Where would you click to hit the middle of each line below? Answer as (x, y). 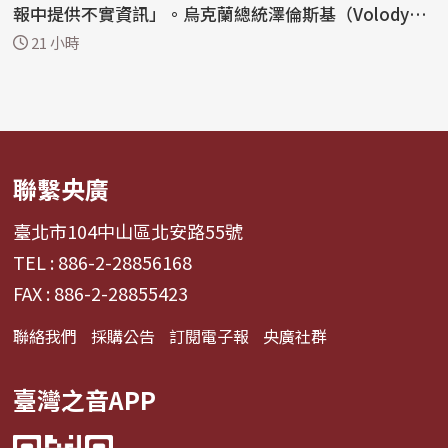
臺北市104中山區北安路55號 (128, 230)
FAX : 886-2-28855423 (101, 292)
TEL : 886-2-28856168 (103, 261)
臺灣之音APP (85, 399)
